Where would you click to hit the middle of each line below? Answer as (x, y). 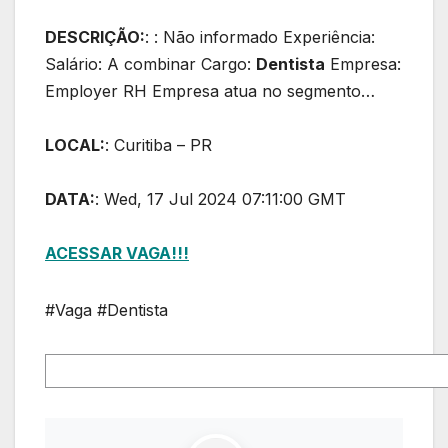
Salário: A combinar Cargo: (150, 64)
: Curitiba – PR (158, 145)
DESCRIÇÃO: (95, 37)
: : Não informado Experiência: (260, 37)
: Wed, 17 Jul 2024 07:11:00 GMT (220, 199)
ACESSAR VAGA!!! (117, 253)
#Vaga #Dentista (106, 310)
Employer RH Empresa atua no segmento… (210, 91)
